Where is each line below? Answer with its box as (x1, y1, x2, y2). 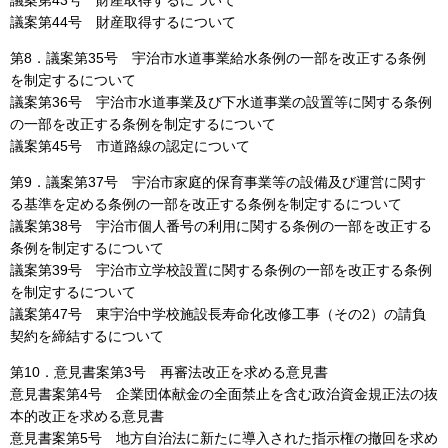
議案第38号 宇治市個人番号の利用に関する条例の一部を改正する (10, 218, 432, 235)
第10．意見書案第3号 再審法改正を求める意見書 (10, 364, 342, 381)
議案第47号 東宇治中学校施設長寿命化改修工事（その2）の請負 (10, 306, 426, 323)
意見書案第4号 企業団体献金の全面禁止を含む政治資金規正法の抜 (10, 386, 438, 403)
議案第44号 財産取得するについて (10, 14, 236, 31)
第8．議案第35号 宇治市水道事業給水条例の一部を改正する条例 (10, 50, 426, 67)
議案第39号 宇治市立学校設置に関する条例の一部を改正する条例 (10, 262, 432, 279)
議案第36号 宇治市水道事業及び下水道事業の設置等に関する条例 (10, 94, 432, 111)
